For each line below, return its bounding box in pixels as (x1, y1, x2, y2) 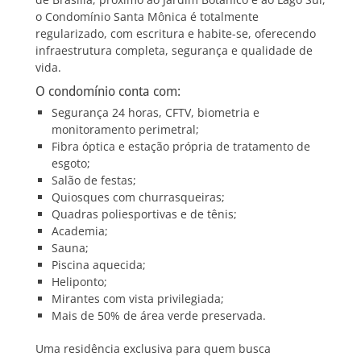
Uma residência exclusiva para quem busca (35, 341, 271, 357)
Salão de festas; (52, 172, 136, 189)
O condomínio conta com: (35, 84, 180, 100)
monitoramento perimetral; (52, 122, 199, 138)
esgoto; (52, 156, 90, 172)
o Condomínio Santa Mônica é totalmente (35, 9, 259, 25)
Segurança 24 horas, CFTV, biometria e (52, 105, 259, 121)
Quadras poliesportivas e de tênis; (52, 206, 237, 222)
